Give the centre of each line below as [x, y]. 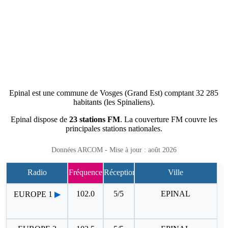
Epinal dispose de [40, 119]
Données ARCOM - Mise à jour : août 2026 [114, 150]
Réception [120, 172]
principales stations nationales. [114, 128]
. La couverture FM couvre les [168, 119]
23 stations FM [94, 119]
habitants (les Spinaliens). [114, 102]
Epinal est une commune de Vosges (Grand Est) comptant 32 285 [114, 93]
